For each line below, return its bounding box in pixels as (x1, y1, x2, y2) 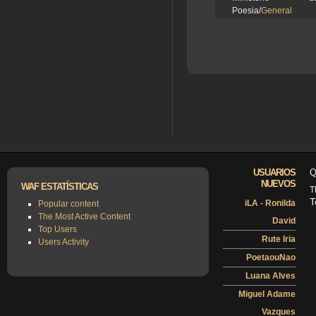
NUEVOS (260, 178, 296, 190)
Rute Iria (261, 233, 296, 244)
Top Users (38, 224, 77, 234)
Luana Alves (245, 270, 296, 281)
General (261, 6, 292, 16)
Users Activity (38, 236, 89, 247)
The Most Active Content (38, 211, 130, 221)
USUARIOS (253, 167, 296, 178)
